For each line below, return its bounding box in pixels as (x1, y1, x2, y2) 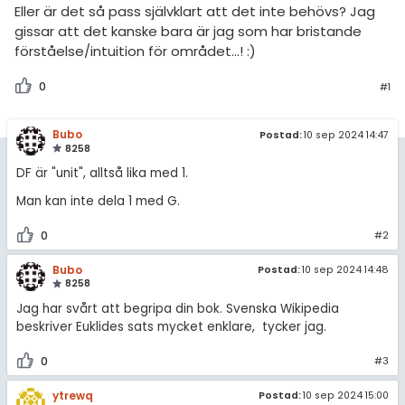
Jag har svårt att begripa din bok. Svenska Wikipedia (15, 299, 339, 317)
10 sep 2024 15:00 (303, 389, 390, 403)
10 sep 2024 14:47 (304, 127, 390, 142)
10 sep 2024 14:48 (302, 263, 390, 278)
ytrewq (52, 387, 93, 403)
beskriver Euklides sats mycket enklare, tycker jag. (15, 317, 330, 335)
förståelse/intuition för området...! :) (14, 42, 256, 61)
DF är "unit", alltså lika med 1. (15, 164, 188, 182)
